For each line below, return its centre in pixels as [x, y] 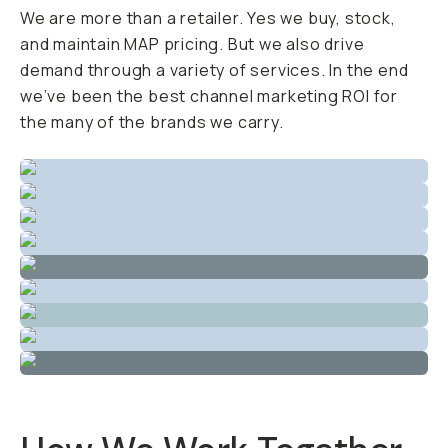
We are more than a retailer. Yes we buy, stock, [208, 18]
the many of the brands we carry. [152, 122]
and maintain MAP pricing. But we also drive [192, 44]
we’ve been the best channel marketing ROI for [209, 96]
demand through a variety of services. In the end [214, 70]
